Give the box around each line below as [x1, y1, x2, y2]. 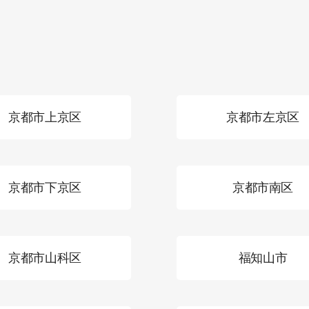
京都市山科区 [8, 250, 81, 265]
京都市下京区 [8, 180, 81, 195]
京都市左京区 [226, 110, 299, 124]
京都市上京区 [8, 110, 81, 124]
